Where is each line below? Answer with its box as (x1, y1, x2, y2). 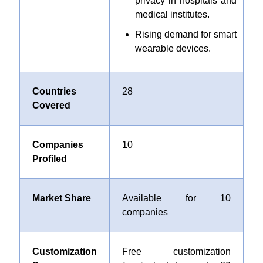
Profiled (32, 154, 67, 164)
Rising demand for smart (134, 29, 237, 39)
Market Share (32, 193, 91, 203)
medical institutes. (134, 9, 210, 19)
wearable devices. (134, 43, 211, 53)
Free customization (122, 247, 231, 257)
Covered (32, 100, 70, 110)
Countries (32, 86, 76, 96)
